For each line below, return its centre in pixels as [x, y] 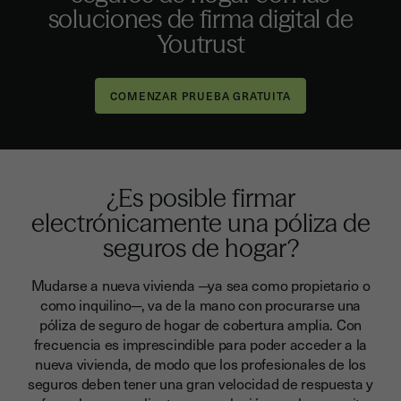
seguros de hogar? [200, 248]
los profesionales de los [293, 363]
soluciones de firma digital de [200, 19]
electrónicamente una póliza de [200, 223]
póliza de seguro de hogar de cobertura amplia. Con [200, 324]
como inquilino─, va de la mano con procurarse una [200, 304]
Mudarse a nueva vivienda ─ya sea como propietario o [200, 285]
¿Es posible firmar [200, 198]
